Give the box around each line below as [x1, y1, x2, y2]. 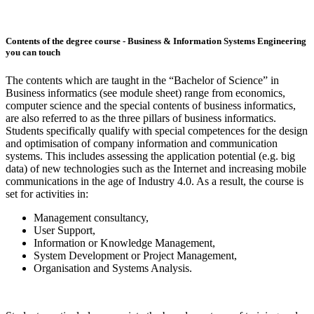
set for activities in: [6, 187, 88, 200]
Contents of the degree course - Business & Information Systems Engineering [6, 36, 306, 47]
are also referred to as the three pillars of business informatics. [6, 111, 276, 124]
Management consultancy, [34, 211, 149, 224]
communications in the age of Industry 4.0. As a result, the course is [6, 175, 303, 187]
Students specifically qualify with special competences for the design [6, 124, 308, 137]
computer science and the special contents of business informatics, [6, 99, 296, 111]
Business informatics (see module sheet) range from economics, [6, 86, 285, 99]
